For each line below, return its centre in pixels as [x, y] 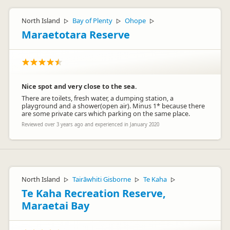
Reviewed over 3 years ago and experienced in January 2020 [90, 124]
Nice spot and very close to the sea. [79, 86]
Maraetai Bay [55, 206]
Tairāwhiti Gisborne [102, 179]
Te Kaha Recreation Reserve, [94, 193]
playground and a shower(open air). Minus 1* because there [113, 106]
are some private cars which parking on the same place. [106, 113]
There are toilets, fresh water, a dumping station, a [98, 98]
